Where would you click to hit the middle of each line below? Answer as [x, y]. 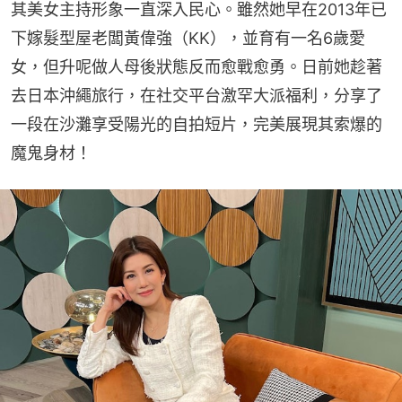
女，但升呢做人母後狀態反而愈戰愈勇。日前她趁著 [197, 67]
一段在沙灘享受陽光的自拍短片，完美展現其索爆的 [197, 125]
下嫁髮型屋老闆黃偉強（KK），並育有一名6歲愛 [188, 39]
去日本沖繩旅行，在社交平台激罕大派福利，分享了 [197, 96]
